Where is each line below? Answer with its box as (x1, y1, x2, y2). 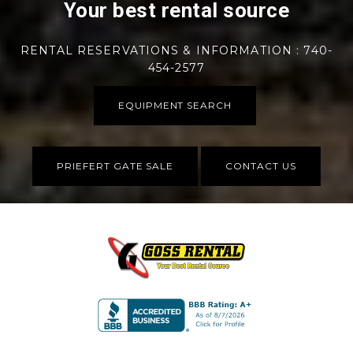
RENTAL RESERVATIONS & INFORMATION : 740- (20, 43, 333, 58)
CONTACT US (225, 160, 296, 172)
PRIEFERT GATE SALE (57, 160, 174, 172)
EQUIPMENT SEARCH (117, 99, 232, 111)
